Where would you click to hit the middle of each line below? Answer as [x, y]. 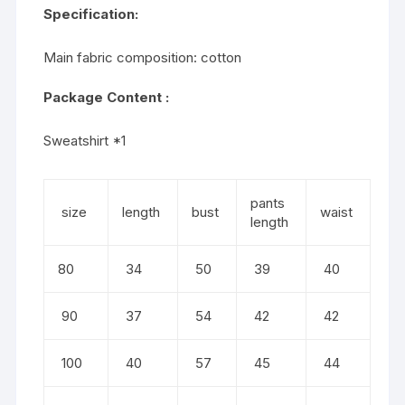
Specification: [91, 14]
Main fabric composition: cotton [143, 57]
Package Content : [107, 97]
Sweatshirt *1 [87, 140]
